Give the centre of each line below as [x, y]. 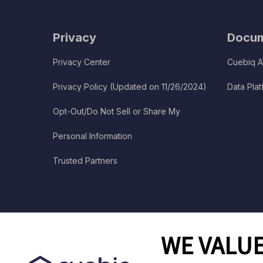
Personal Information [93, 136]
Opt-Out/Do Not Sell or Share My [117, 112]
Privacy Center [82, 62]
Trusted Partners [85, 161]
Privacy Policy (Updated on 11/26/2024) [130, 87]
